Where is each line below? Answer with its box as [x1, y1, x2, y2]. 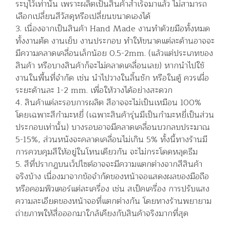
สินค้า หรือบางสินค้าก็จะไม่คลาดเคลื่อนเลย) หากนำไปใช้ [15, 59, 204, 72]
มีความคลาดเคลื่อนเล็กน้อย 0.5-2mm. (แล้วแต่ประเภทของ [15, 46, 213, 60]
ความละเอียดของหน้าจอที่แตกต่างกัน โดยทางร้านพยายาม [15, 194, 212, 208]
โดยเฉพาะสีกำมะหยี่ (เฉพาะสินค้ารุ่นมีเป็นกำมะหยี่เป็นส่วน [15, 108, 214, 122]
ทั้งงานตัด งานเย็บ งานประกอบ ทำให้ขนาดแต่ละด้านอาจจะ [15, 34, 215, 48]
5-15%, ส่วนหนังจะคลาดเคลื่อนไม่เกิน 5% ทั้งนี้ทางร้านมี [15, 132, 207, 146]
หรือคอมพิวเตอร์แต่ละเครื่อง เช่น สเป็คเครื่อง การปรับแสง [15, 182, 209, 196]
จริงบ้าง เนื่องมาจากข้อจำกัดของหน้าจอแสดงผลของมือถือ [15, 169, 209, 183]
